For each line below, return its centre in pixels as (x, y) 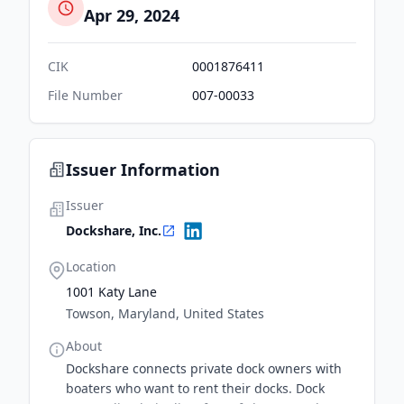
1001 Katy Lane (111, 292)
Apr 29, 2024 (132, 15)
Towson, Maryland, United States (165, 313)
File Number (85, 95)
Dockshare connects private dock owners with (204, 368)
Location (91, 266)
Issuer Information (143, 170)
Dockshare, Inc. (114, 230)
